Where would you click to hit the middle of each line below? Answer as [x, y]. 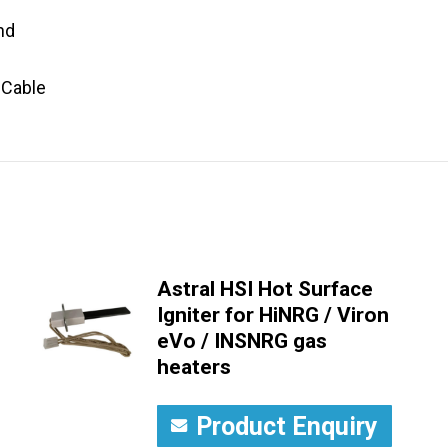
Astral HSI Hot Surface [264, 289]
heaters [193, 367]
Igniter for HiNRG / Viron [272, 315]
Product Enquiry [286, 426]
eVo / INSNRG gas [241, 341]
